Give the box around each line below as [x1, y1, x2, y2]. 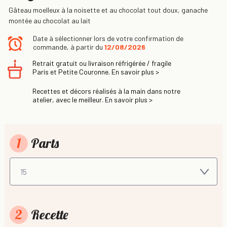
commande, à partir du [33, 42, 104, 51]
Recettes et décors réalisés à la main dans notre [32, 86, 180, 95]
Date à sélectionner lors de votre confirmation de [33, 33, 183, 43]
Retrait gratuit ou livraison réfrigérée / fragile [32, 58, 171, 67]
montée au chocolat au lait [9, 16, 91, 25]
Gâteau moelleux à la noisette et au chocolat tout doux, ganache [9, 5, 208, 14]
